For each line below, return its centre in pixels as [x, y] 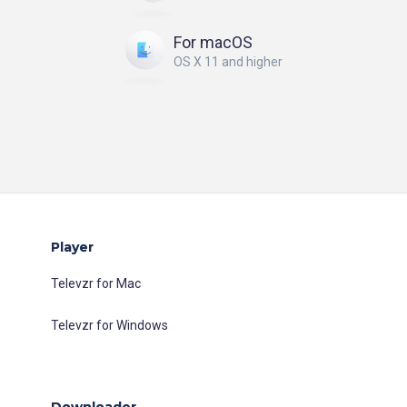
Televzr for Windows [109, 325]
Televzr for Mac [96, 283]
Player [72, 247]
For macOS [213, 42]
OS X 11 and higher [228, 62]
